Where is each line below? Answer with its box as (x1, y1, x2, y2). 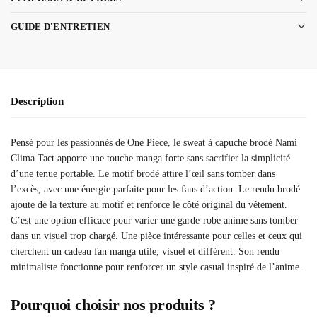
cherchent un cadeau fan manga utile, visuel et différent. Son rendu (11, 246, 279, 257)
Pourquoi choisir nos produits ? (11, 295, 217, 313)
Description (11, 96, 64, 108)
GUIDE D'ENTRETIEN (11, 21, 110, 32)
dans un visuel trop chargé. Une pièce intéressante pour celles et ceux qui (11, 230, 302, 241)
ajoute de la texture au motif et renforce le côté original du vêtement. (11, 199, 287, 210)
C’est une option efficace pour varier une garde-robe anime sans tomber (11, 214, 298, 226)
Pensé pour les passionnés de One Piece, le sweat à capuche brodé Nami (11, 137, 297, 148)
